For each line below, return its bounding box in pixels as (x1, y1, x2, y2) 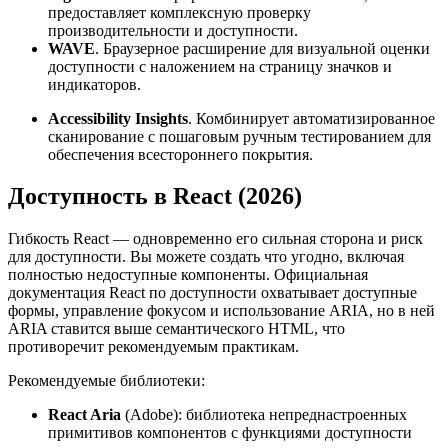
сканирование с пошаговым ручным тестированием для (48, 127, 431, 145)
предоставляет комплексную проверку (48, 3, 311, 21)
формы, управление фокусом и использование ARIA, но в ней (8, 302, 435, 320)
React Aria (48, 406, 121, 424)
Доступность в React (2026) (8, 183, 302, 210)
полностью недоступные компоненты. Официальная (8, 266, 368, 284)
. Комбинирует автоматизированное (188, 109, 435, 127)
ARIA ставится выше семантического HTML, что (8, 320, 345, 338)
